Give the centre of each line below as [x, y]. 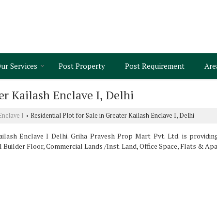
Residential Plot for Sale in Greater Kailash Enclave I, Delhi [112, 116]
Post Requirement [155, 66]
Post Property [82, 66]
